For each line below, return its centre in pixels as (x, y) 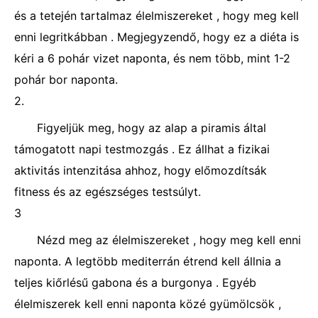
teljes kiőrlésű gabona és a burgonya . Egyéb (135, 283)
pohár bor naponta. (66, 79)
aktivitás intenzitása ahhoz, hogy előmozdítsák (141, 170)
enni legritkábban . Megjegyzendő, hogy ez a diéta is (157, 37)
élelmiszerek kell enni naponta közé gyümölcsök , (148, 304)
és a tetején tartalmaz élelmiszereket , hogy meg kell (157, 16)
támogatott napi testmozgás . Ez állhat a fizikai (142, 149)
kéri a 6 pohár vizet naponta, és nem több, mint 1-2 (152, 58)
